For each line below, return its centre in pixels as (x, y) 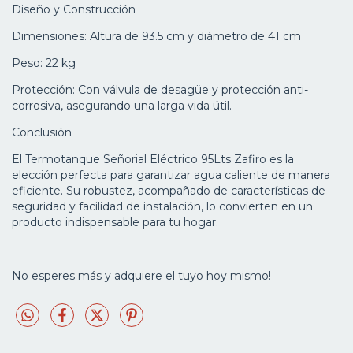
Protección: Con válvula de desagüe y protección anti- (160, 90)
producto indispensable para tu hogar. (115, 223)
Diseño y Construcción (74, 10)
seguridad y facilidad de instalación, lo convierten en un (162, 207)
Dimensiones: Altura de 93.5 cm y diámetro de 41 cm (156, 37)
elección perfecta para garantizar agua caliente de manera (171, 175)
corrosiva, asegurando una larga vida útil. (122, 106)
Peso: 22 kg (44, 63)
